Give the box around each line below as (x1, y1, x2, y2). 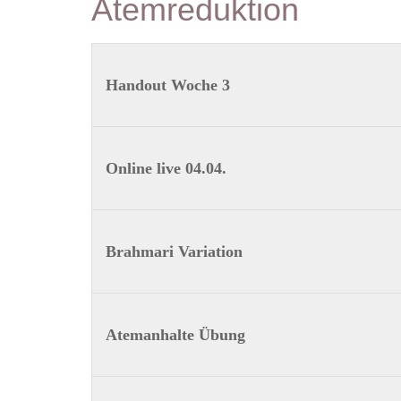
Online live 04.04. (105, 159, 226, 177)
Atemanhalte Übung (105, 326, 245, 344)
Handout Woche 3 (105, 76, 230, 94)
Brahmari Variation (105, 243, 243, 260)
